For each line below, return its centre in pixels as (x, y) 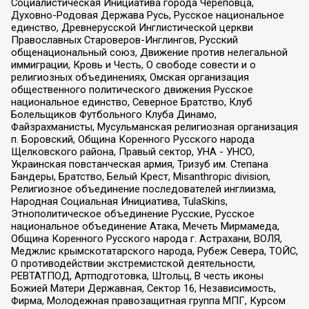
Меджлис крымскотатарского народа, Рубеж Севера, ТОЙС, (154, 251)
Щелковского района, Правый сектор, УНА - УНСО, (132, 151)
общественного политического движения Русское (132, 89)
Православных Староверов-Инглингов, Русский (124, 40)
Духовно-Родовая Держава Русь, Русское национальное (147, 15)
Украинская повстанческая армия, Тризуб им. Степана (139, 164)
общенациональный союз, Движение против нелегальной (149, 52)
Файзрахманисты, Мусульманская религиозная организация (154, 127)
